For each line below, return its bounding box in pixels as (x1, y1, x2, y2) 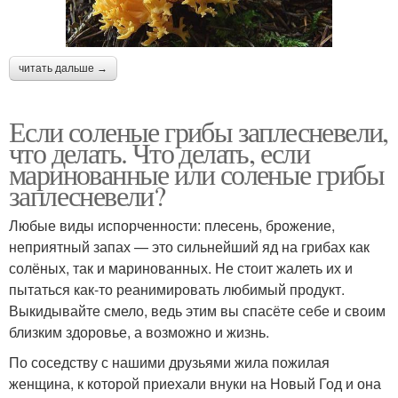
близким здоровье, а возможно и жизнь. (9, 322, 269, 343)
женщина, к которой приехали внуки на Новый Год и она (9, 373, 381, 394)
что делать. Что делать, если (9, 133, 310, 172)
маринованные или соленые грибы (9, 155, 384, 194)
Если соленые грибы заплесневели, (9, 112, 388, 151)
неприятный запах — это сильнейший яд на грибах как (9, 236, 370, 258)
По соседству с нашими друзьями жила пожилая (9, 352, 330, 373)
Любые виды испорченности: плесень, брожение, (9, 215, 335, 236)
